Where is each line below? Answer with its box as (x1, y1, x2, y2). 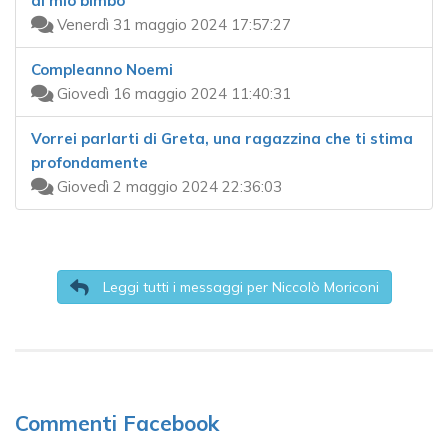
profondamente (31, 153, 148, 173)
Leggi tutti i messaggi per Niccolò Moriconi (98, 278, 379, 297)
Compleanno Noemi (31, 60, 173, 80)
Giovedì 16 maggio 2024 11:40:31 (53, 84, 291, 104)
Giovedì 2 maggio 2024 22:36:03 (53, 177, 282, 197)
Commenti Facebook (15, 410, 219, 437)
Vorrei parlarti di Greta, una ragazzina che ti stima (31, 129, 413, 149)
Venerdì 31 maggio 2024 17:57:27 (53, 15, 291, 35)
